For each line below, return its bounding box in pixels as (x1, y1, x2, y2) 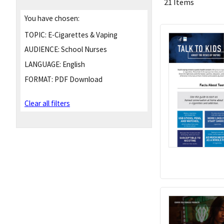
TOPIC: (24, 29, 46, 39)
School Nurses (59, 44, 107, 54)
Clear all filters (24, 98, 70, 108)
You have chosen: (24, 13, 79, 23)
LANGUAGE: (24, 59, 61, 69)
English (61, 59, 85, 69)
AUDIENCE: (24, 44, 59, 54)
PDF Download (53, 74, 102, 84)
